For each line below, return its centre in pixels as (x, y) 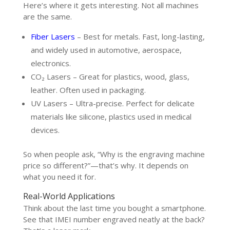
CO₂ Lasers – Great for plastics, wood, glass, (110, 76)
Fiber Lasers (53, 36)
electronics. (51, 63)
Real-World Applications (69, 196)
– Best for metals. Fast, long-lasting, (140, 36)
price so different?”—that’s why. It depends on (106, 165)
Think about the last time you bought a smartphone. (114, 208)
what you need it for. (59, 176)
